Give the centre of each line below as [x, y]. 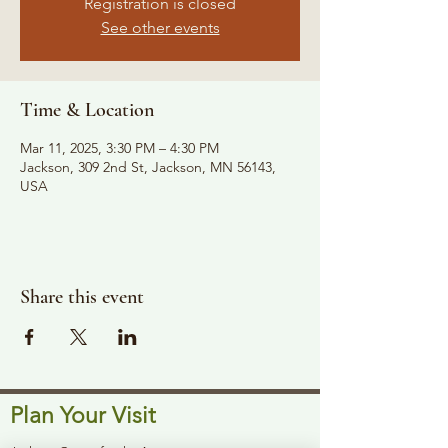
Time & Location [87, 109]
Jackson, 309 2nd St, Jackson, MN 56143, [148, 166]
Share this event [82, 296]
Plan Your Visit [83, 415]
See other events [160, 27]
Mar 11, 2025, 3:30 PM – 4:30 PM [119, 147]
